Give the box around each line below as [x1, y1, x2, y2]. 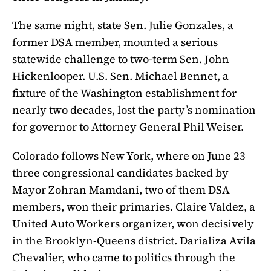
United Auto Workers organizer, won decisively [12, 216, 254, 232]
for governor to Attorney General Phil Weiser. [12, 119, 244, 135]
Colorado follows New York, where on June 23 [12, 148, 246, 164]
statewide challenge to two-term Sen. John [12, 51, 229, 67]
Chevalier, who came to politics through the [12, 250, 235, 266]
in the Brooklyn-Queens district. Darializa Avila [12, 233, 256, 249]
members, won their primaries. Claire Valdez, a [12, 199, 255, 215]
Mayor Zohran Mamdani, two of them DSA [12, 182, 230, 198]
